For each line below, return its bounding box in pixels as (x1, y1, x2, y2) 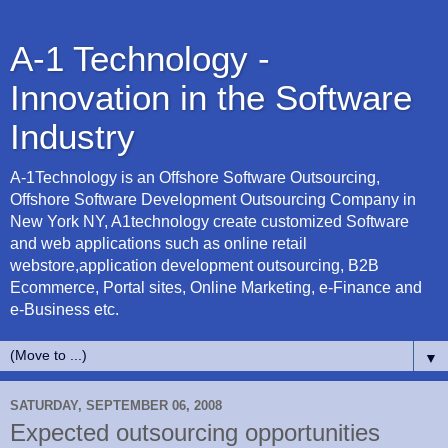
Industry (10, 118, 135, 156)
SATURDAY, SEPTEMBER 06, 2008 (10, 397, 222, 413)
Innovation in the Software (10, 79, 412, 117)
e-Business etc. (10, 301, 119, 318)
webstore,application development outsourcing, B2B (10, 257, 379, 274)
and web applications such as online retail (10, 235, 307, 252)
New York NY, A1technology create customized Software (10, 213, 409, 230)
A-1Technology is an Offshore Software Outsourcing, (10, 169, 380, 186)
